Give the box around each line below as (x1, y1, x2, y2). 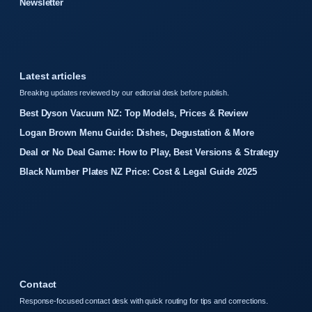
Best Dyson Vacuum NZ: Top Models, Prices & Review (19, 108, 249, 119)
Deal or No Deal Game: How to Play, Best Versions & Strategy (19, 147, 279, 158)
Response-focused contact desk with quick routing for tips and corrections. (19, 297, 268, 306)
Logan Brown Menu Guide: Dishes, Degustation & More (19, 127, 254, 139)
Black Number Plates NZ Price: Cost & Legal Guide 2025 (19, 166, 257, 178)
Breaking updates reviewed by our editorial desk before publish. (19, 88, 229, 97)
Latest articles (19, 70, 86, 82)
